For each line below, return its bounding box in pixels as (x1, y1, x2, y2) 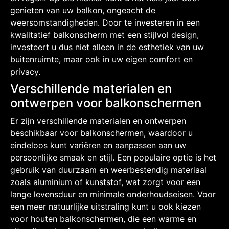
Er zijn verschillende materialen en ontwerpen (10, 115, 186, 126)
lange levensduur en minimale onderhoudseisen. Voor (10, 189, 216, 199)
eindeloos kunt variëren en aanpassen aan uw (10, 140, 186, 150)
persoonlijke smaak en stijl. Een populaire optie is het (10, 152, 216, 163)
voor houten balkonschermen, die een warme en (10, 213, 196, 224)
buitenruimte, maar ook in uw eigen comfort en (10, 54, 193, 64)
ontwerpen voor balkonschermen (10, 95, 201, 110)
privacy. (10, 66, 40, 77)
